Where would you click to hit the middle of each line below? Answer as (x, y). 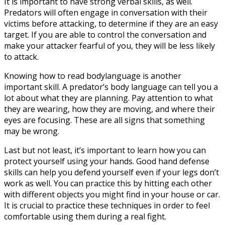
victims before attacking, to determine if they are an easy (111, 24)
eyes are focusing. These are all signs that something (104, 120)
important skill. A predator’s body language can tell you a (111, 87)
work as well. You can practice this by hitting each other (108, 184)
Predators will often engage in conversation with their (106, 13)
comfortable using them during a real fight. (85, 217)
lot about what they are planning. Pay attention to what (108, 98)
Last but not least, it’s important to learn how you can (105, 150)
